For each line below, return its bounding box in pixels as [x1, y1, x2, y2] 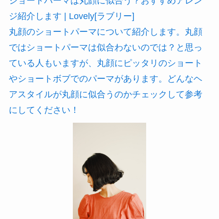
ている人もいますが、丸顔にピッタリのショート [8, 58, 202, 68]
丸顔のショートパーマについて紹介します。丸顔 [8, 27, 202, 37]
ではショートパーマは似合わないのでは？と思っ [8, 43, 202, 52]
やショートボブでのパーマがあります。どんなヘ [8, 74, 202, 84]
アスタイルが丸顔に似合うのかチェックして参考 [8, 89, 202, 99]
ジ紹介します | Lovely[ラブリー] [8, 11, 134, 21]
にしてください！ [8, 105, 79, 115]
